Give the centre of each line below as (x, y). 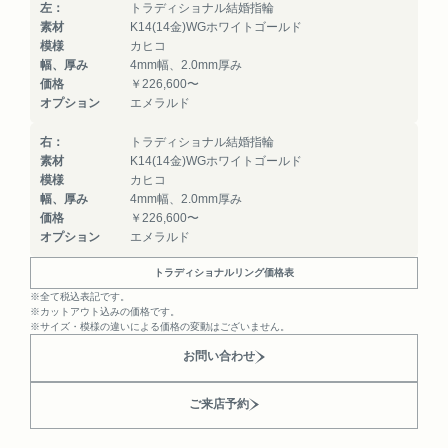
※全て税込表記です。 (80, 296)
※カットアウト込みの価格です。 (105, 311)
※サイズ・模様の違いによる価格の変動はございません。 (160, 326)
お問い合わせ (219, 356)
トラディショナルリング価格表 (224, 272)
